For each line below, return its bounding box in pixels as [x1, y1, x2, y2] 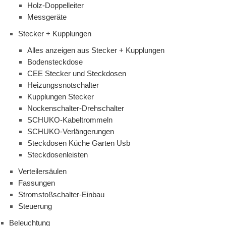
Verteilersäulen [18, 167, 67, 176]
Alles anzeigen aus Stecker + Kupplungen [27, 46, 164, 55]
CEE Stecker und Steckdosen [27, 69, 126, 78]
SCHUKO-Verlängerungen [27, 127, 114, 136]
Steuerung [18, 202, 52, 211]
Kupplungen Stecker [27, 92, 94, 101]
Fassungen [18, 179, 55, 188]
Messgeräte [27, 13, 67, 22]
